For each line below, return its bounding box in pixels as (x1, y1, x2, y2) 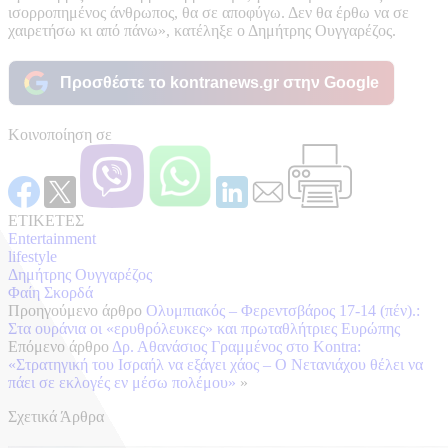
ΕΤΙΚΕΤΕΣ (8, 211, 84, 229)
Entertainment (8, 229, 96, 247)
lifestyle (8, 247, 57, 265)
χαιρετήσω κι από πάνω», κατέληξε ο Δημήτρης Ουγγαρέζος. (8, 21, 396, 39)
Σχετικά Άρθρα (8, 407, 104, 425)
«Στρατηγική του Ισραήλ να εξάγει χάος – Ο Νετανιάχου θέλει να (8, 355, 423, 373)
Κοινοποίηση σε (8, 125, 112, 143)
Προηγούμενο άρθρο (8, 301, 142, 319)
